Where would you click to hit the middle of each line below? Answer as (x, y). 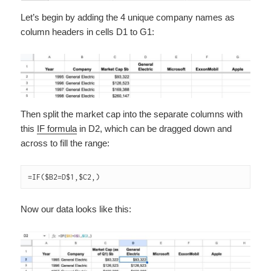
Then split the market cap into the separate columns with (132, 114)
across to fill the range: (65, 143)
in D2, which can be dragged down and (155, 128)
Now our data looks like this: (76, 209)
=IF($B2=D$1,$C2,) (64, 177)
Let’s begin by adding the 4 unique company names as (128, 17)
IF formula (57, 128)
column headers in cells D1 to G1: (88, 31)
